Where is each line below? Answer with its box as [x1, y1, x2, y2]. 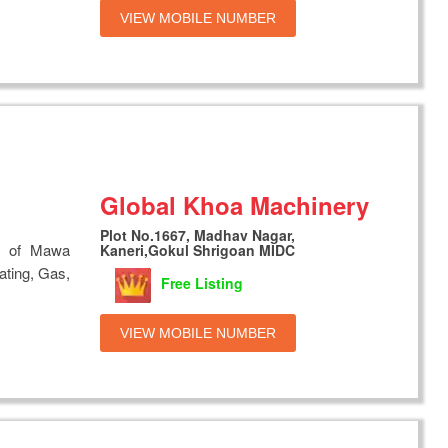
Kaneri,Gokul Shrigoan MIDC [100, 239, 296, 260]
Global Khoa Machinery [100, 187, 370, 222]
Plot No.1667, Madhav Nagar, [100, 224, 296, 245]
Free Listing [161, 273, 244, 294]
